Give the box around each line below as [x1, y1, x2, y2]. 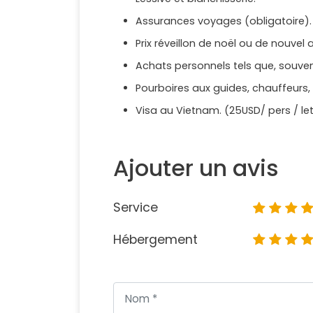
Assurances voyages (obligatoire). [136, 14, 312, 29]
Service [113, 199, 158, 217]
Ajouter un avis [113, 152, 279, 184]
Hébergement [113, 231, 198, 248]
